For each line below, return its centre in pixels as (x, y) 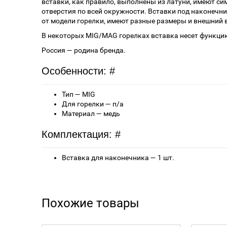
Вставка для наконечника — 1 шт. (118, 158)
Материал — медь (91, 114)
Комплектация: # (81, 135)
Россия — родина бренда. (84, 50)
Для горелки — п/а (93, 104)
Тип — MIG (79, 94)
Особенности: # (78, 71)
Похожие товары (90, 203)
